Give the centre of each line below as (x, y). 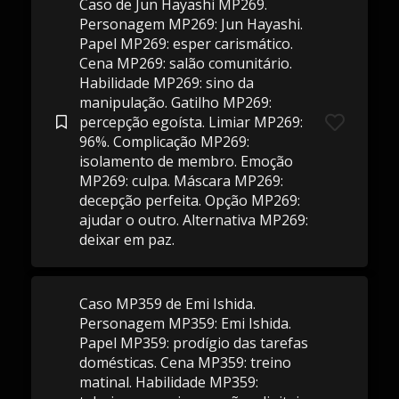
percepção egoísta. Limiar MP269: (191, 122)
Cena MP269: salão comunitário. (185, 63)
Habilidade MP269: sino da (166, 83)
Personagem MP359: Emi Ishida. (185, 323)
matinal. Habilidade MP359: (168, 382)
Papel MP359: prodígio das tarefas (193, 343)
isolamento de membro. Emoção (186, 161)
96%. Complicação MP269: (164, 142)
